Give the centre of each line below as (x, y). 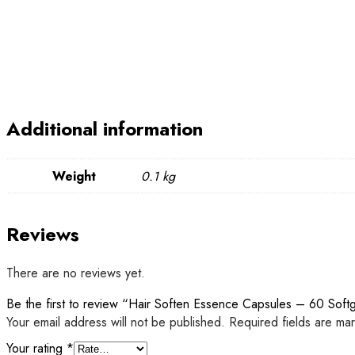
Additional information (105, 129)
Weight (74, 177)
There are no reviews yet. (76, 273)
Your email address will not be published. (116, 323)
